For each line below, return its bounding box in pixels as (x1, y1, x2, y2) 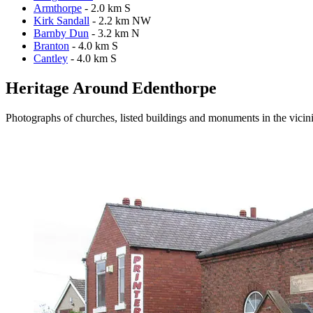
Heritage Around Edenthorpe (6, 78, 217, 97)
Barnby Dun (34, 27, 89, 39)
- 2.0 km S (82, 1, 131, 14)
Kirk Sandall (34, 14, 89, 27)
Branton (34, 39, 69, 52)
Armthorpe (34, 1, 82, 14)
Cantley (34, 52, 68, 64)
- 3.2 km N (89, 27, 140, 39)
